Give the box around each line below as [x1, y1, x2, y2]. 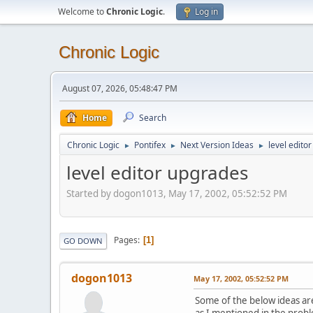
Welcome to [58, 6, 106, 17]
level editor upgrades [66, 160, 248, 185]
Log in [195, 6, 218, 17]
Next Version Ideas [180, 139, 254, 151]
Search [139, 112, 166, 124]
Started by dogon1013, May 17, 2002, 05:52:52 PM [66, 187, 287, 200]
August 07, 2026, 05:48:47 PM [62, 82, 177, 94]
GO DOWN [64, 235, 103, 246]
